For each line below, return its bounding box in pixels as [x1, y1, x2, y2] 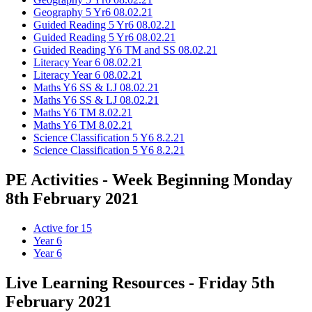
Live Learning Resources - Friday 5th [6, 274, 274, 292]
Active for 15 [33, 222, 92, 235]
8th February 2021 [6, 189, 139, 208]
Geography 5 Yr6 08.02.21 [33, 6, 153, 19]
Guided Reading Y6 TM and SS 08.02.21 [33, 44, 217, 56]
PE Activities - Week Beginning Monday [6, 171, 292, 189]
